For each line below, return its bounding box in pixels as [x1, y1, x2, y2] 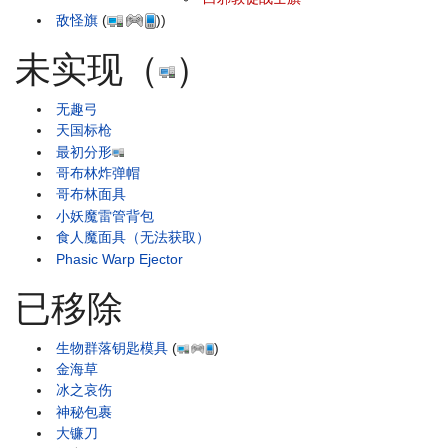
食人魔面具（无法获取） [56, 229, 211, 246]
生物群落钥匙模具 [56, 339, 169, 356]
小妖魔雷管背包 [56, 207, 155, 224]
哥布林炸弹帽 [56, 165, 141, 181]
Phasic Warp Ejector [56, 250, 184, 267]
